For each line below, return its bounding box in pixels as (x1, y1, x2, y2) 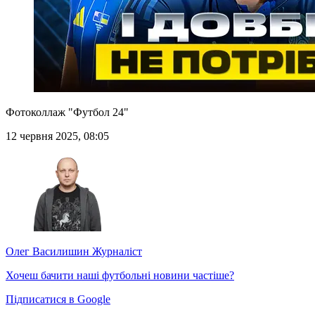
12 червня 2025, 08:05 (6, 130, 109, 143)
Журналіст (89, 245, 142, 258)
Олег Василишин (6, 245, 89, 258)
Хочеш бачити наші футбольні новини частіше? (6, 269, 234, 282)
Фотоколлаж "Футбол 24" (6, 106, 129, 119)
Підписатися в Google (6, 293, 110, 306)
